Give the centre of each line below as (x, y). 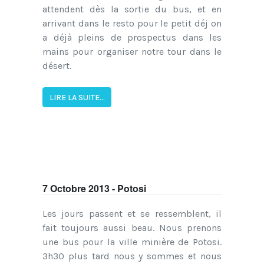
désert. (57, 66)
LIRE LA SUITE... (77, 97)
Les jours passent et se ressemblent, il (132, 213)
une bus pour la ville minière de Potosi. (132, 242)
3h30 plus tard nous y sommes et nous (132, 256)
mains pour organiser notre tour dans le (132, 52)
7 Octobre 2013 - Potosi (94, 188)
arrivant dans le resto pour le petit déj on (132, 24)
